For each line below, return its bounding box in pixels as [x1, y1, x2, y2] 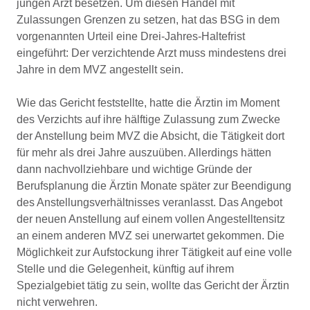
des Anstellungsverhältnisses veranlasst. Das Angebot [17, 197, 282, 208]
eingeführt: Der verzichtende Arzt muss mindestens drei [17, 47, 286, 59]
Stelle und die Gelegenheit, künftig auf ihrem [17, 263, 234, 275]
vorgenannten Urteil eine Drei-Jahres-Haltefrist [17, 30, 245, 42]
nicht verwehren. [17, 296, 98, 308]
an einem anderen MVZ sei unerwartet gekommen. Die [17, 230, 284, 241]
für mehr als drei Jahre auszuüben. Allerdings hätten [17, 147, 271, 158]
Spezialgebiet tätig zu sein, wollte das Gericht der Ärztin [17, 280, 289, 291]
